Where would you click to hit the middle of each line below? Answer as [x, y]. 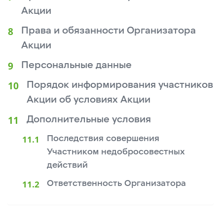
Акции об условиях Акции [88, 99]
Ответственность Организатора [117, 183]
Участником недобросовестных [116, 151]
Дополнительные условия [89, 119]
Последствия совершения [103, 138]
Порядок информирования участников [120, 85]
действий [68, 165]
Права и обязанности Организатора [108, 30]
